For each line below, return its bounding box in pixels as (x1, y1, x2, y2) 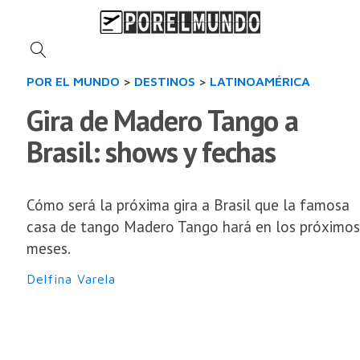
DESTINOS (134, 74, 195, 88)
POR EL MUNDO (27, 74, 120, 88)
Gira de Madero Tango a (27, 101, 299, 139)
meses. (27, 239, 71, 258)
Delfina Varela (27, 272, 116, 286)
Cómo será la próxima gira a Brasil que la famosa (27, 195, 350, 215)
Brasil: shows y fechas (27, 133, 276, 170)
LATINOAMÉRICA (210, 74, 310, 88)
